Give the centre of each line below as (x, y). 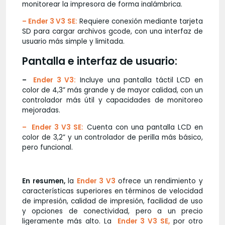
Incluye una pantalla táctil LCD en (140, 80)
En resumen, (44, 181)
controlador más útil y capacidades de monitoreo (113, 100)
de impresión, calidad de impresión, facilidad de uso (113, 201)
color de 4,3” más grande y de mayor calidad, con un (113, 90)
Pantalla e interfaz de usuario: (100, 61)
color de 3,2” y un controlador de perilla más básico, (113, 137)
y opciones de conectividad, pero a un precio (113, 211)
